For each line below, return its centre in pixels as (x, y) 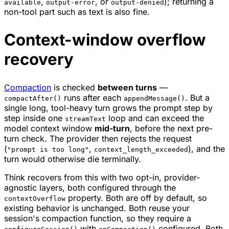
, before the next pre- (171, 128)
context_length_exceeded (141, 149)
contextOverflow (35, 198)
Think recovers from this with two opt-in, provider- (102, 177)
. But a (197, 97)
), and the (207, 148)
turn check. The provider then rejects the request (98, 138)
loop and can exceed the (155, 118)
